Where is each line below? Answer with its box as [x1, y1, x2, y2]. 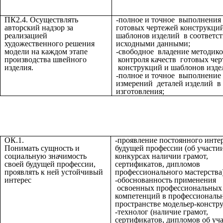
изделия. [4, 63, 33, 72]
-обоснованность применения [115, 175, 216, 184]
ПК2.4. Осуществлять [4, 15, 78, 24]
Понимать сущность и [4, 143, 80, 152]
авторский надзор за [4, 23, 73, 32]
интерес [4, 175, 31, 184]
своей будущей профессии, [4, 159, 96, 168]
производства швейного [4, 55, 87, 64]
